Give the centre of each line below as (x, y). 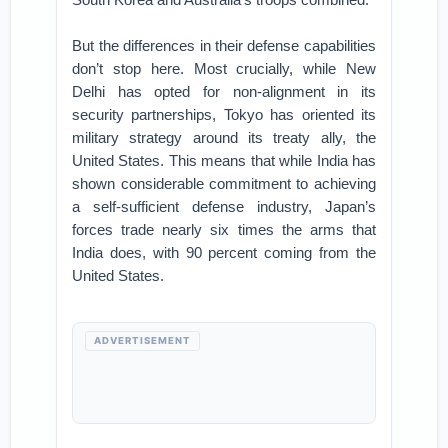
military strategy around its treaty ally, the (224, 137)
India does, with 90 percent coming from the (224, 252)
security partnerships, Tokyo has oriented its (224, 114)
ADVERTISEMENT (143, 340)
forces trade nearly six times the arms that (224, 229)
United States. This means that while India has (224, 160)
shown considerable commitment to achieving (224, 183)
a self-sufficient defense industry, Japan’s (224, 206)
